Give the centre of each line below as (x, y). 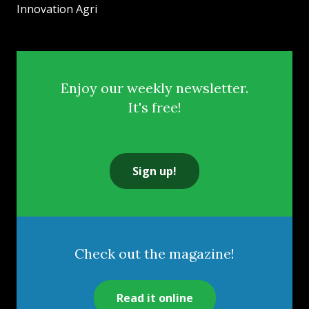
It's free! (154, 108)
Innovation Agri (57, 9)
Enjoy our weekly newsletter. (154, 88)
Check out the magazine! (154, 254)
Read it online (154, 298)
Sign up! (154, 171)
